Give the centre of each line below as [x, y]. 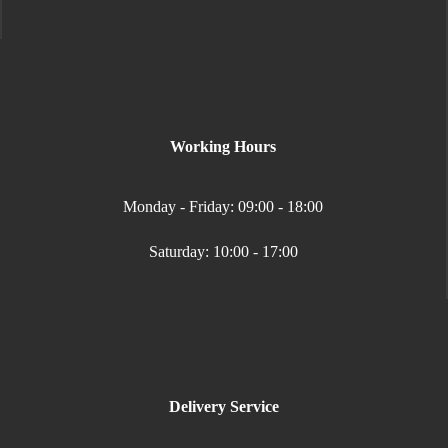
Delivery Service [224, 406]
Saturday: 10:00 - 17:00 [223, 251]
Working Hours [223, 146]
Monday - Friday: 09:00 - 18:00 [223, 206]
